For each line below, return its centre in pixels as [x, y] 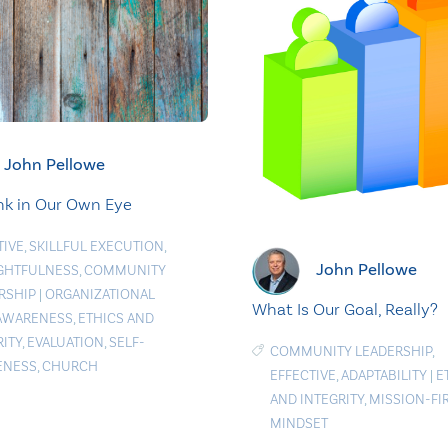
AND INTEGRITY [316, 400]
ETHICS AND [115, 318]
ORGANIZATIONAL [99, 294]
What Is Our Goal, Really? [344, 309]
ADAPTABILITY [383, 376]
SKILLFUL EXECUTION [96, 246]
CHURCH [69, 366]
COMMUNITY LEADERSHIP [350, 352]
